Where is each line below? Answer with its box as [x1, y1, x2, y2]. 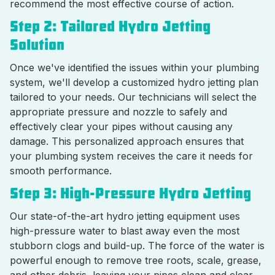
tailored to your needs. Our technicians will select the [10, 91, 257, 103]
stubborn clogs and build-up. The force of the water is [10, 239, 265, 252]
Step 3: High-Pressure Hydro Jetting [10, 184, 251, 203]
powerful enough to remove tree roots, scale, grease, [10, 254, 261, 266]
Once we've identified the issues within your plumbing [10, 61, 259, 74]
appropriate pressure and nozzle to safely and [10, 106, 227, 118]
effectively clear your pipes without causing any [10, 120, 233, 133]
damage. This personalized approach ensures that [10, 135, 244, 147]
